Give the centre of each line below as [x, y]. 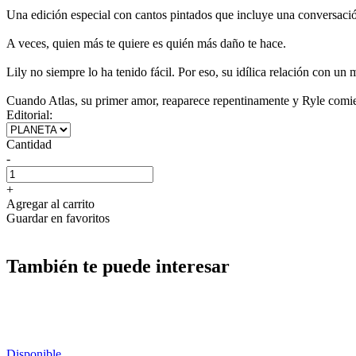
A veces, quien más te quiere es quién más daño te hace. [146, 43]
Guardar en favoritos [58, 218]
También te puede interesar [118, 266]
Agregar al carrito [50, 203]
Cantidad [29, 144]
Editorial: [29, 114]
